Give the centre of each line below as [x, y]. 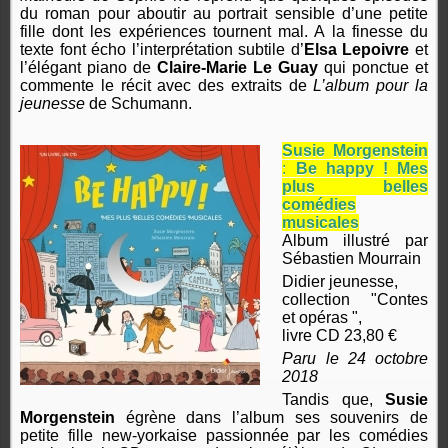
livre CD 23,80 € [340, 336]
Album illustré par [355, 241]
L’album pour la [371, 86]
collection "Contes [355, 300]
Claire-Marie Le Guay [237, 68]
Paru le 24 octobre [355, 359]
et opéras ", [322, 318]
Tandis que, [333, 400]
